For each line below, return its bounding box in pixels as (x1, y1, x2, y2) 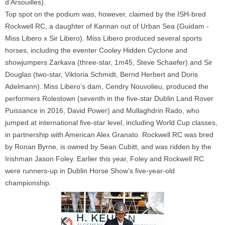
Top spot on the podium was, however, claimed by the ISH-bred (5, 10, 206, 18)
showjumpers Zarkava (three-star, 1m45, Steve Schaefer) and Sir (5, 58, 212, 66)
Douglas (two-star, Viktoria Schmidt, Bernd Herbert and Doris (5, 70, 198, 78)
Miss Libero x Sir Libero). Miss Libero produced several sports (5, 34, 202, 42)
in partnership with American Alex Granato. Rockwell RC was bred (5, 130, 213, 139)
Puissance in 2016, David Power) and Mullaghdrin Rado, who (5, 106, 199, 115)
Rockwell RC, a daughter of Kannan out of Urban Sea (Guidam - (5, 22, 209, 30)
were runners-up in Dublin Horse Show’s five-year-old (5, 166, 175, 175)
